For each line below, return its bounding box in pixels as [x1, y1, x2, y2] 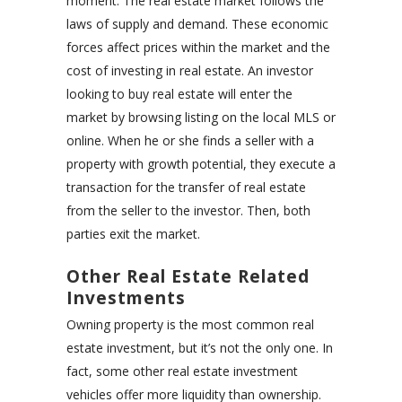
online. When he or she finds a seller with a [66, 132, 314, 150]
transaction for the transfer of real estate [66, 179, 306, 197]
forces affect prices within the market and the [66, 39, 330, 57]
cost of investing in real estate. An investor [66, 62, 313, 80]
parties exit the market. [66, 225, 200, 243]
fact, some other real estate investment [66, 363, 298, 380]
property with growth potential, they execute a [66, 155, 336, 173]
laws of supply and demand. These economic [66, 15, 328, 33]
